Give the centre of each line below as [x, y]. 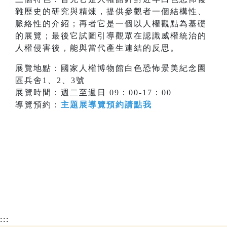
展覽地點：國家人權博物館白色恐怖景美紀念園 [111, 68]
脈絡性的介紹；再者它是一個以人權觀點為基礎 [111, 24]
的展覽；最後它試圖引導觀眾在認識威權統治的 [111, 36]
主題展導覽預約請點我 [106, 105]
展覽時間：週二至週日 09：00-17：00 [93, 93]
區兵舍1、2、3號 [50, 81]
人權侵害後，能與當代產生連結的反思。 [97, 48]
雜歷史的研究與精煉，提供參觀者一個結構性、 [111, 12]
